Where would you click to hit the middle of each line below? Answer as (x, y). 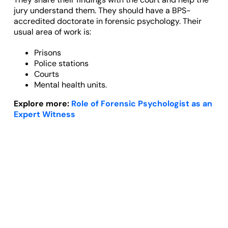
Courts (46, 74)
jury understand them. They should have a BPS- (102, 10)
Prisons (47, 52)
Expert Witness (44, 114)
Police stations (61, 63)
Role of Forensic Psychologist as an (141, 103)
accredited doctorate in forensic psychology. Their (107, 21)
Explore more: (42, 103)
